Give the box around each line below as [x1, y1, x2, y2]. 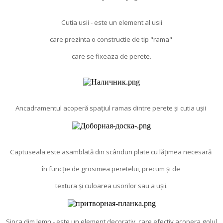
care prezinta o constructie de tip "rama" [49, 34, 174, 44]
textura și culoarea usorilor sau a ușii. [55, 181, 168, 190]
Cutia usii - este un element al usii [61, 17, 162, 27]
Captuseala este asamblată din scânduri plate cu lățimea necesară [10, 147, 213, 156]
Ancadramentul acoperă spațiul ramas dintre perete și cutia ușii [15, 103, 208, 112]
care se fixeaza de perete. [72, 51, 151, 61]
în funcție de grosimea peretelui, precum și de [41, 164, 182, 173]
